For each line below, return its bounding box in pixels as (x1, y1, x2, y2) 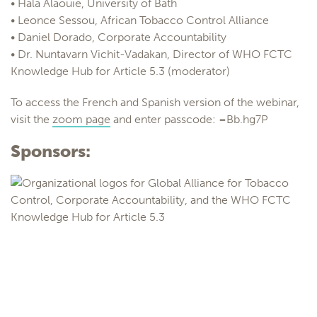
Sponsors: (11, 141, 91, 162)
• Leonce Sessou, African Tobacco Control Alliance (11, 13, 269, 28)
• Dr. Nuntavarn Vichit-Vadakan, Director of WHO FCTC (11, 47, 292, 62)
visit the (11, 113, 52, 127)
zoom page (52, 113, 110, 127)
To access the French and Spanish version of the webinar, (11, 96, 299, 110)
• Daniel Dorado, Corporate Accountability (11, 30, 226, 45)
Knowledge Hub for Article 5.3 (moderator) (11, 64, 230, 79)
